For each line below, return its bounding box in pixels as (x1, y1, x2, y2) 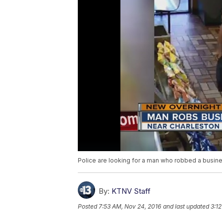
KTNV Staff (111, 186, 151, 196)
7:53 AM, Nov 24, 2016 (99, 203, 161, 211)
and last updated (163, 203, 209, 211)
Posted (78, 203, 99, 211)
